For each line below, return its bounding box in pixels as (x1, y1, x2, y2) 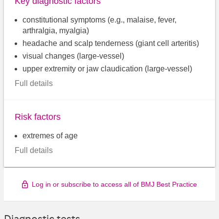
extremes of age (22, 131, 78, 140)
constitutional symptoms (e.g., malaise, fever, (22, 16, 177, 24)
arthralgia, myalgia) (22, 26, 89, 35)
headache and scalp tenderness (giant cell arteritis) (22, 39, 199, 48)
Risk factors (15, 111, 61, 122)
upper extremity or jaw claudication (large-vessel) (22, 65, 193, 73)
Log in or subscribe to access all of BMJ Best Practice (32, 180, 197, 189)
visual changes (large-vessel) (22, 52, 125, 61)
